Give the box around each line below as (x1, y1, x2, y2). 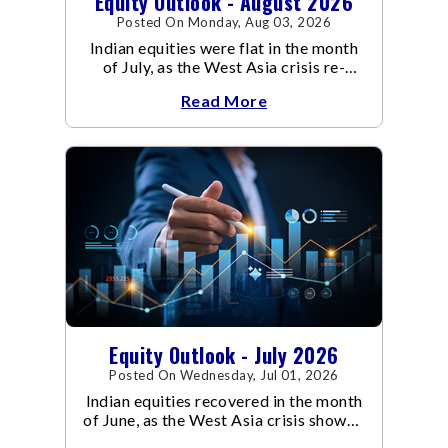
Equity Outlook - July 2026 (109, 340, 339, 371)
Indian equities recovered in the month (85, 391, 363, 411)
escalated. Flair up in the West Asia (97, 76, 351, 96)
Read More (180, 91, 268, 111)
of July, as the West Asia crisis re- (102, 57, 346, 77)
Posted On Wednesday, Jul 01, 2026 (109, 367, 339, 384)
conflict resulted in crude (133, 95, 315, 115)
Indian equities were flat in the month (90, 38, 358, 58)
